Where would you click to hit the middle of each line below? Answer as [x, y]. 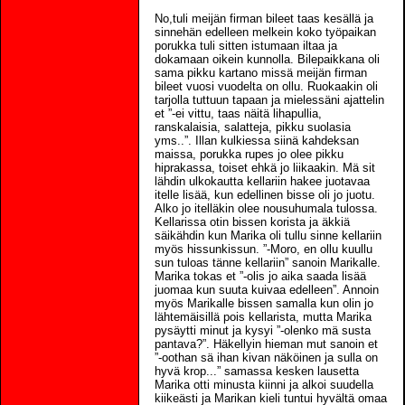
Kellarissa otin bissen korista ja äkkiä [252, 221]
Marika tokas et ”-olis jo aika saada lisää [260, 276]
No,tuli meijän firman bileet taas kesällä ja [264, 18]
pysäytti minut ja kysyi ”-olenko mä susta [263, 330]
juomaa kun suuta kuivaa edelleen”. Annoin [267, 289]
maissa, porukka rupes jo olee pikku [249, 154]
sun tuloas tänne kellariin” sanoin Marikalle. [268, 262]
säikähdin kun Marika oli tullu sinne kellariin [268, 235]
